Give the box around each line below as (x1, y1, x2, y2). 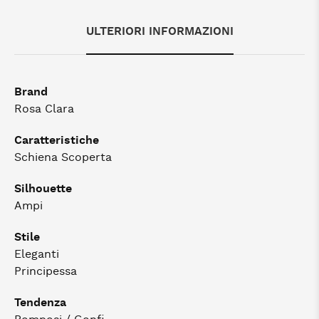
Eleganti (14, 249, 59, 260)
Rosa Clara (14, 103, 74, 115)
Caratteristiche (14, 135, 99, 146)
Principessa (14, 266, 77, 277)
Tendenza (14, 297, 66, 308)
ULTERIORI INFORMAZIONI (85, 26, 234, 37)
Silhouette (14, 183, 72, 194)
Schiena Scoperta (14, 152, 112, 163)
